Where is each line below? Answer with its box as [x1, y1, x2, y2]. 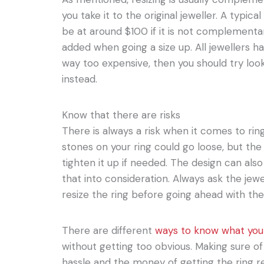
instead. [62, 72, 98, 85]
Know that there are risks [62, 108, 181, 121]
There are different [62, 223, 156, 237]
